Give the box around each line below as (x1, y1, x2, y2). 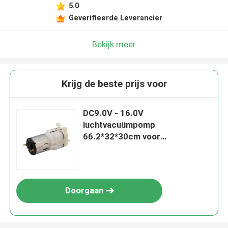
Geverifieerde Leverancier (68, 13, 162, 22)
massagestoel (83, 143, 138, 154)
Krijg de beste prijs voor (61, 78, 167, 90)
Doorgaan (65, 185, 103, 196)
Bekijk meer (92, 39, 136, 49)
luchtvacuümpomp (83, 120, 156, 130)
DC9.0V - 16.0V (83, 108, 144, 119)
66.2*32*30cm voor (83, 131, 161, 142)
